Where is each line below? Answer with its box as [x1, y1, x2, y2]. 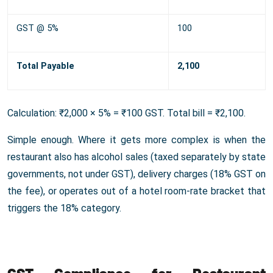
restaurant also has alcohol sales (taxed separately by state [7, 151, 266, 163]
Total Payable [16, 61, 74, 72]
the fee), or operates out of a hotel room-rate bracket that [7, 185, 266, 197]
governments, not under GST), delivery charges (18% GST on [7, 168, 266, 180]
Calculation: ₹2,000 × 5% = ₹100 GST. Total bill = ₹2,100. [7, 107, 246, 119]
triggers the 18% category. [7, 202, 121, 214]
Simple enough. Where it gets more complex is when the [7, 134, 266, 146]
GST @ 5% [16, 23, 58, 34]
